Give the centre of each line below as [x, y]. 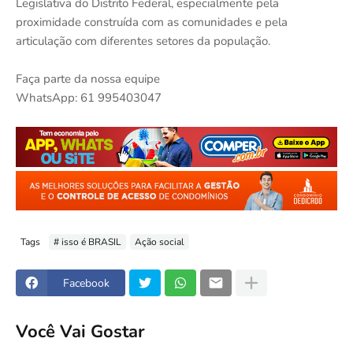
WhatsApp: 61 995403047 [89, 98]
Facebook [86, 283]
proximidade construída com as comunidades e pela [152, 22]
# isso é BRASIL [87, 242]
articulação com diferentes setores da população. [143, 41]
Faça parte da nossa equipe [88, 79]
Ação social [160, 242]
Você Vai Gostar [80, 331]
